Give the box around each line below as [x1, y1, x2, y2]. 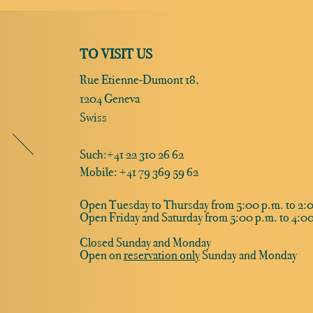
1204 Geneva [79, 90, 140, 106]
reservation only [123, 247, 200, 263]
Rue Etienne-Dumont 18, [79, 71, 199, 87]
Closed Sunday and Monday [79, 234, 211, 250]
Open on [79, 247, 124, 263]
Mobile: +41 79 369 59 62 [79, 163, 198, 180]
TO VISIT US [79, 45, 152, 62]
